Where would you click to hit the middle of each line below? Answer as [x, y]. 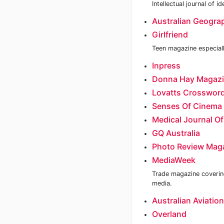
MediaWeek [174, 160]
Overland [169, 214]
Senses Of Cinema [187, 106]
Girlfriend [170, 34]
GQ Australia [176, 133]
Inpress [166, 65]
